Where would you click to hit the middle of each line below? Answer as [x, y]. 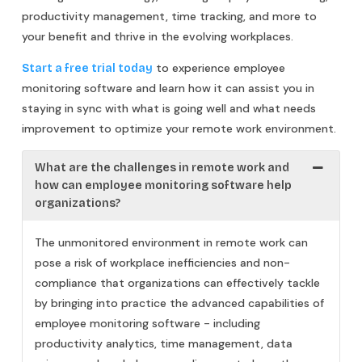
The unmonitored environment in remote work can [171, 242]
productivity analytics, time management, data [164, 343]
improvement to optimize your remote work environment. [179, 128]
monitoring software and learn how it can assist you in [168, 88]
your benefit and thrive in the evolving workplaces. [158, 36]
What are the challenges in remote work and [162, 167]
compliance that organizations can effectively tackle [177, 282]
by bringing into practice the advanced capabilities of [179, 303]
